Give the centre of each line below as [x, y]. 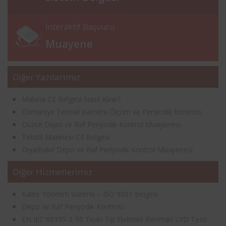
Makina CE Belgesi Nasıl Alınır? [71, 99]
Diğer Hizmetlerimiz [52, 172]
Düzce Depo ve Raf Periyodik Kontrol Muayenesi [101, 124]
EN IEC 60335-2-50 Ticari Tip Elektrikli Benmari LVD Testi [114, 219]
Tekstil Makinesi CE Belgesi [66, 137]
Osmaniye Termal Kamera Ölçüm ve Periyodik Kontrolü [112, 111]
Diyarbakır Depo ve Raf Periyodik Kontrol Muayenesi [107, 149]
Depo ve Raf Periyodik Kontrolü [73, 206]
